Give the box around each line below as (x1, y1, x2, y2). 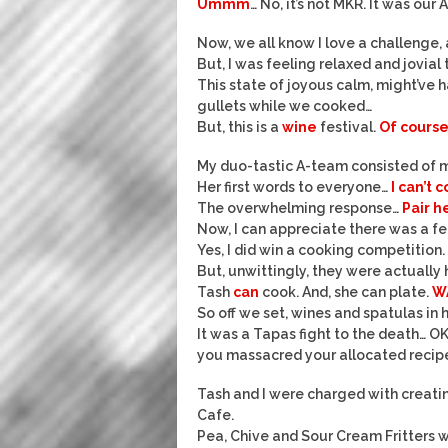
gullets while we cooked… (197, 98, 372, 114)
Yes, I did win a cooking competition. (197, 242, 445, 258)
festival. (317, 119, 379, 135)
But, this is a (197, 119, 282, 135)
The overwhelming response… (197, 200, 402, 216)
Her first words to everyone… (197, 179, 391, 195)
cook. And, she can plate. (259, 284, 432, 300)
